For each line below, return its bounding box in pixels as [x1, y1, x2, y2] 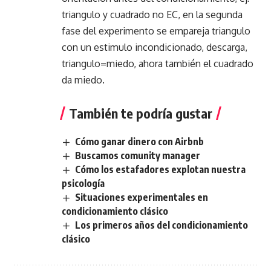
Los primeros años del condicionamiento [75, 219, 249, 232]
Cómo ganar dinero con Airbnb [75, 135, 204, 148]
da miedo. [62, 73, 105, 86]
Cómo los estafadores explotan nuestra [75, 163, 246, 175]
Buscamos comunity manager [75, 149, 201, 162]
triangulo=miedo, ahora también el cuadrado [62, 57, 253, 70]
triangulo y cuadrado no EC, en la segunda [62, 8, 243, 21]
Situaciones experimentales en [75, 191, 209, 203]
